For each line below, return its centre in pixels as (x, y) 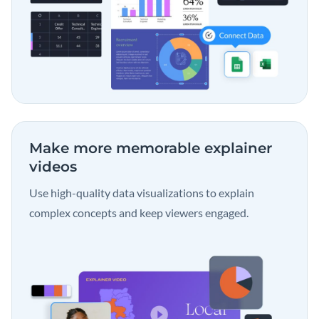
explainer (238, 148)
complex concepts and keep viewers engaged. (139, 213)
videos (53, 167)
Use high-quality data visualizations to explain (142, 193)
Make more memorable (117, 148)
